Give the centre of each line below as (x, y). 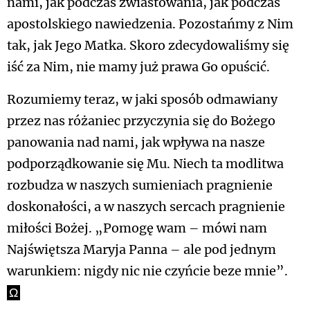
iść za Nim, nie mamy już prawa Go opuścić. (138, 67)
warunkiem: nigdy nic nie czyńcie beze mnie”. (147, 271)
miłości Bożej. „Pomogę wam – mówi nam (137, 228)
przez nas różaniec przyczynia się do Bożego (141, 121)
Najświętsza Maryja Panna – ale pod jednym (142, 250)
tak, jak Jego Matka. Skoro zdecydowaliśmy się (148, 46)
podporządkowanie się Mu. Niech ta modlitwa (145, 164)
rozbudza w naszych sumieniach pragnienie (140, 185)
